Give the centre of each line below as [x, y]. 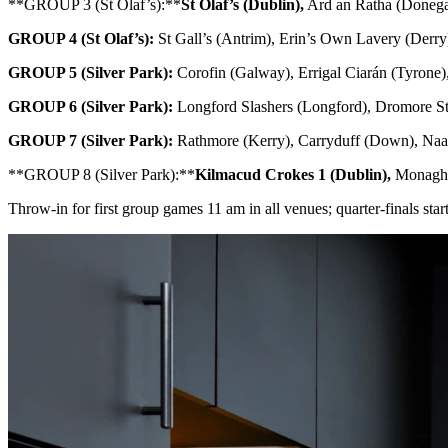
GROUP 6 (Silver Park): [90, 106]
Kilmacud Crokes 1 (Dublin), [293, 174]
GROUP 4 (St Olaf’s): [81, 38]
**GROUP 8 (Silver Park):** [101, 174]
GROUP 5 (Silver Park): [90, 72]
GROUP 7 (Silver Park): [90, 140]
